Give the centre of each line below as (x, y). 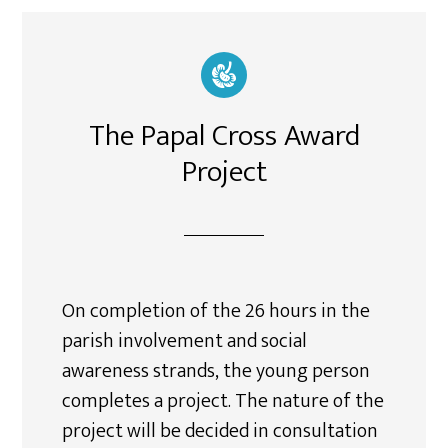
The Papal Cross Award (224, 136)
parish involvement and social (185, 341)
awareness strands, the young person (216, 371)
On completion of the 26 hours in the (216, 311)
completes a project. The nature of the (223, 401)
